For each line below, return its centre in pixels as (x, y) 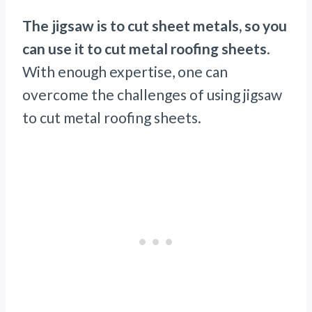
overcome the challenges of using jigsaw (152, 95)
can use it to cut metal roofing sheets (145, 49)
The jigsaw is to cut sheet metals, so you (155, 26)
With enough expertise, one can (125, 72)
